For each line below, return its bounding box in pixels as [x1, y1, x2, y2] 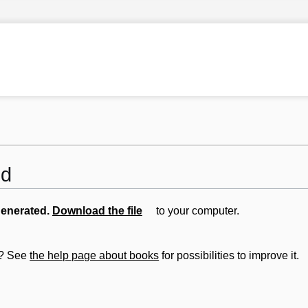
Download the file [52, 204, 142, 217]
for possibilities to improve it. [159, 250, 300, 262]
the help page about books [30, 250, 159, 262]
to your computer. [153, 204, 239, 217]
